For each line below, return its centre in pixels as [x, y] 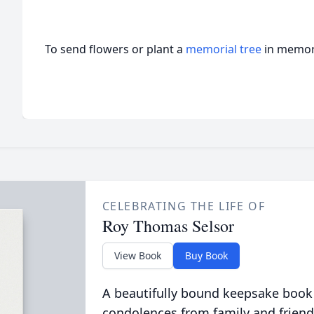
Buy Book [206, 255]
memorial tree [224, 49]
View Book [137, 255]
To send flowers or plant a [115, 49]
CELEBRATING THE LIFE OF [184, 206]
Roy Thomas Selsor [168, 226]
